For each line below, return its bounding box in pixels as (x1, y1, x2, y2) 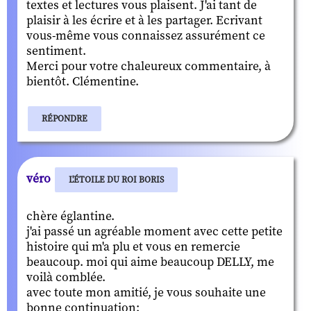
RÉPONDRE (42, 112, 87, 124)
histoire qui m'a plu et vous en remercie (26, 239, 240, 255)
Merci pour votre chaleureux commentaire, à (26, 58, 271, 74)
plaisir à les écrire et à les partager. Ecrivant (26, 12, 262, 28)
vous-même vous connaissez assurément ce (26, 28, 265, 44)
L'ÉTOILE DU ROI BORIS (69, 174, 164, 185)
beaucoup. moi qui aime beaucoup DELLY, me (26, 254, 274, 270)
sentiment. (26, 43, 86, 59)
